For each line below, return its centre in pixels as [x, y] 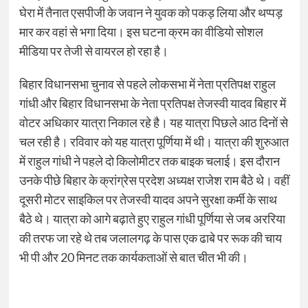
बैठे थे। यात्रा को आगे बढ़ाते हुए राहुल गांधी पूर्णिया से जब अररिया [152, 219]
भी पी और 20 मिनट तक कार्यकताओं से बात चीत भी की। [133, 257]
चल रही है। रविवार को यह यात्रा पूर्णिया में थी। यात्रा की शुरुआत [154, 142]
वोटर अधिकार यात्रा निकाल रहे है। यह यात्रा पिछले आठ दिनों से [153, 123]
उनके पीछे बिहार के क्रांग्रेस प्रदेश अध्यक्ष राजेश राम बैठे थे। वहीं [154, 180]
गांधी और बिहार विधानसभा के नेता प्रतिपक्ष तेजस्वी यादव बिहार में [152, 103]
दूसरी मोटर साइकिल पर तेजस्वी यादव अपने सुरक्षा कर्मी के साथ [148, 200]
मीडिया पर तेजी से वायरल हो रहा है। [93, 51]
